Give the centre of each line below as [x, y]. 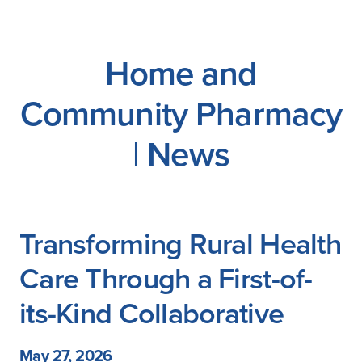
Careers [53, 24]
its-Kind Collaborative [152, 313]
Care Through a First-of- [166, 278]
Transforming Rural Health [180, 244]
